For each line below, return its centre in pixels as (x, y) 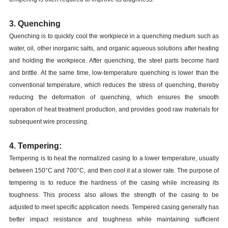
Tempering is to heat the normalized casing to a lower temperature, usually (114, 158)
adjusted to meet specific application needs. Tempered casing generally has (114, 207)
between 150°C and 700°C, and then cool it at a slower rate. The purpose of (114, 170)
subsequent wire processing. (49, 122)
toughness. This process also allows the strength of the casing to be (114, 195)
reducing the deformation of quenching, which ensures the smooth (114, 97)
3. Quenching (35, 24)
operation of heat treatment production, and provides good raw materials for (114, 109)
